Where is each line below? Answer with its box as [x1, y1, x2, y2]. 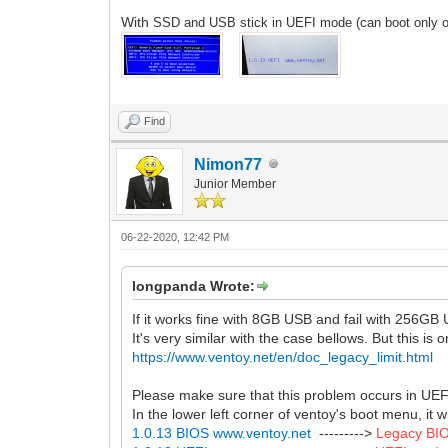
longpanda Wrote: [132, 277, 256, 294]
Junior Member [194, 176, 277, 191]
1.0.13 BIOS [132, 424, 214, 441]
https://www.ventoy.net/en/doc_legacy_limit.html [132, 348, 434, 365]
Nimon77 [194, 155, 263, 173]
